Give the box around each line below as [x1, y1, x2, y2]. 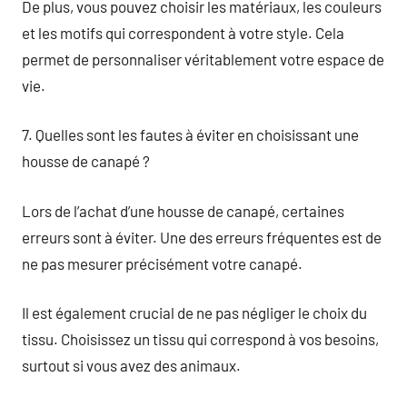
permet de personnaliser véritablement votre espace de [22, 49, 384, 68]
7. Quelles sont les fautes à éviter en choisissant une [22, 125, 359, 144]
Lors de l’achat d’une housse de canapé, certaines [22, 201, 344, 220]
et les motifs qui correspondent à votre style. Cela [22, 23, 344, 42]
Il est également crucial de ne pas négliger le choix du [22, 303, 367, 322]
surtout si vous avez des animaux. [22, 356, 241, 374]
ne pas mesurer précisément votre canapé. [22, 253, 303, 273]
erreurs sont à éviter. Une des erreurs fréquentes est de [22, 227, 382, 246]
